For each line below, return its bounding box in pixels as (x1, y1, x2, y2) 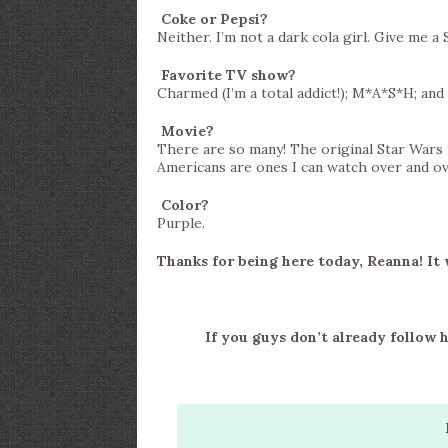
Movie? (161, 122, 218, 140)
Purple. (157, 214, 205, 232)
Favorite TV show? (161, 66, 300, 84)
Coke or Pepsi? (161, 10, 272, 28)
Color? (161, 196, 213, 214)
